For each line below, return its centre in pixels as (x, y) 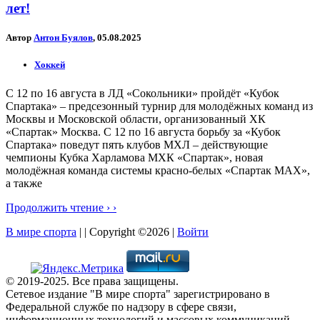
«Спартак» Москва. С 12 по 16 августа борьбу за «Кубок (143, 131)
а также (24, 183)
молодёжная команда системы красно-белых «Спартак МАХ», (158, 170)
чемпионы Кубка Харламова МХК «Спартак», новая (134, 157)
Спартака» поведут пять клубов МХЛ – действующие (137, 144)
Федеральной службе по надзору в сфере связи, (121, 306)
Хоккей (50, 65)
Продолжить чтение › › (61, 207)
